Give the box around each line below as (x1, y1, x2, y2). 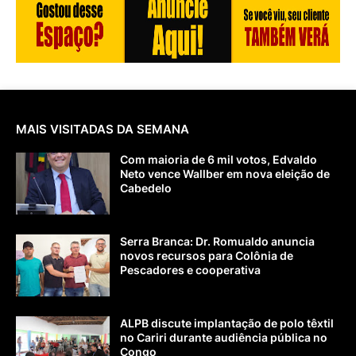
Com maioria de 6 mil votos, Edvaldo (120, 152, 317, 166)
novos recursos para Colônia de (120, 248, 293, 262)
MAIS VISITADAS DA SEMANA (16, 121, 189, 137)
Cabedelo (120, 180, 172, 195)
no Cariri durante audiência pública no (120, 330, 327, 344)
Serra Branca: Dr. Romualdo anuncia (120, 234, 315, 248)
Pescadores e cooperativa (120, 262, 261, 277)
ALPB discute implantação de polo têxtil (120, 315, 334, 330)
